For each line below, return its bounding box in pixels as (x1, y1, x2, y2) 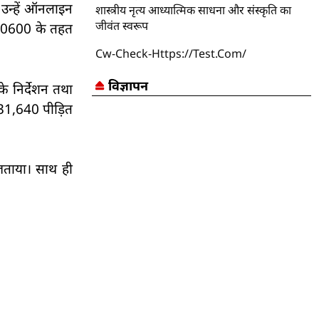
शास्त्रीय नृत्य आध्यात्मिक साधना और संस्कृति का (95, 2, 292, 18)
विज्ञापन (108, 77, 148, 94)
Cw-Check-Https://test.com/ (95, 46, 247, 61)
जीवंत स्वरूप (95, 18, 149, 33)
